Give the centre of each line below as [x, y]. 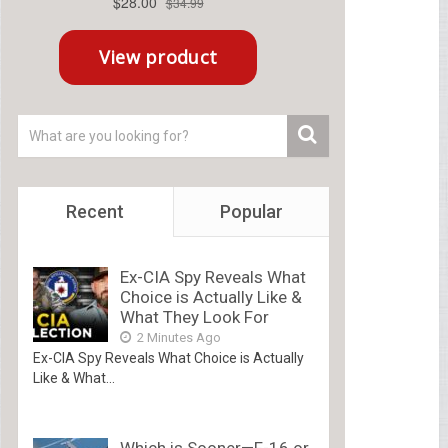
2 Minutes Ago [177, 338]
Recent [95, 212]
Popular [251, 212]
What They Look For [194, 317]
